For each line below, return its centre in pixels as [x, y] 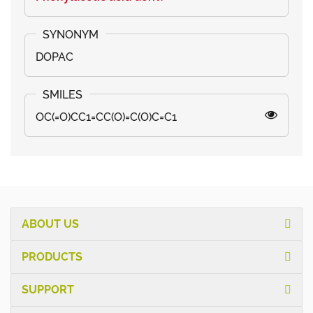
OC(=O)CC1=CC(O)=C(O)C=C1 [106, 117]
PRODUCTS [52, 256]
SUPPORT [48, 289]
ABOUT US [50, 224]
